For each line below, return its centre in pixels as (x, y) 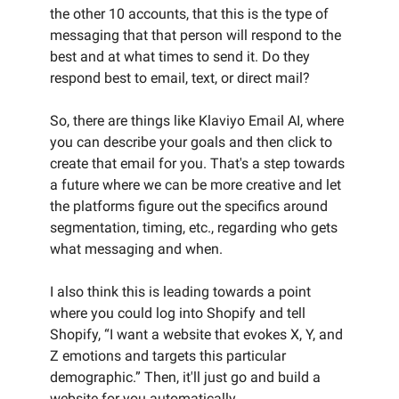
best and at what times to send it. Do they (180, 57)
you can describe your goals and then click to (191, 142)
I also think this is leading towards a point (180, 292)
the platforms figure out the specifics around (189, 206)
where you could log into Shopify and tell (178, 313)
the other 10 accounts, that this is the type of (189, 14)
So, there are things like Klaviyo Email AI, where (197, 121)
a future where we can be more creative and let (195, 185)
